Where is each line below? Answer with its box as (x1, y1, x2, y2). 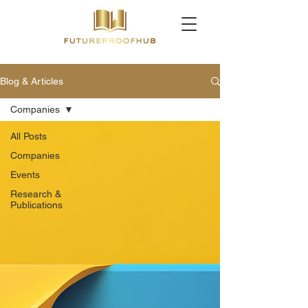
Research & (10, 188, 61, 199)
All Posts (10, 131, 47, 142)
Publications (10, 199, 63, 210)
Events (10, 169, 40, 180)
